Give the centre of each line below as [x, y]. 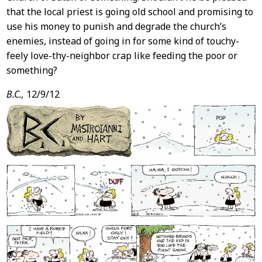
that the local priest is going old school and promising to [130, 11]
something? [32, 70]
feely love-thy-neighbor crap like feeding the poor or [122, 55]
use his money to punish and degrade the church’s [116, 26]
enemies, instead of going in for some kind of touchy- [123, 41]
